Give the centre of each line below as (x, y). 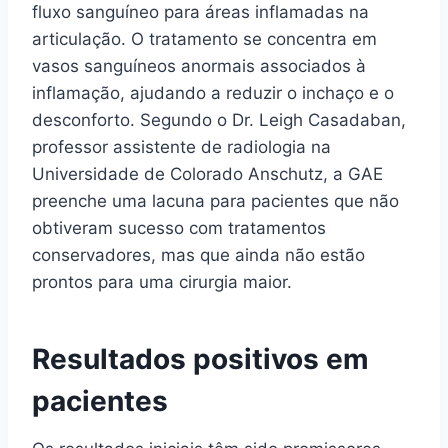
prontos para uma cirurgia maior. (162, 281)
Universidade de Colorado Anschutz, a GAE (207, 173)
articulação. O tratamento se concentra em (204, 38)
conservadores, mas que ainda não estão (198, 254)
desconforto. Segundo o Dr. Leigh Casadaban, (219, 119)
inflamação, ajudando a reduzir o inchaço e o (213, 92)
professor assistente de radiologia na (181, 146)
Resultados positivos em (200, 358)
